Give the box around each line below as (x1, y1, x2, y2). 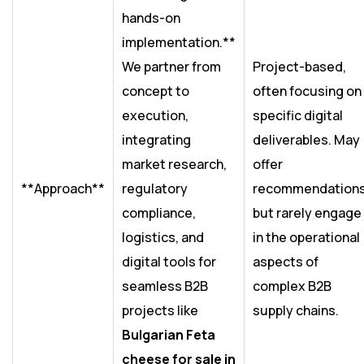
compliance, (122, 204, 196, 223)
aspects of (253, 253, 318, 271)
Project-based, (253, 58, 346, 76)
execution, (122, 106, 188, 125)
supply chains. (253, 301, 339, 320)
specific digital (253, 106, 343, 125)
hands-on (122, 9, 180, 28)
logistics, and (122, 228, 204, 247)
